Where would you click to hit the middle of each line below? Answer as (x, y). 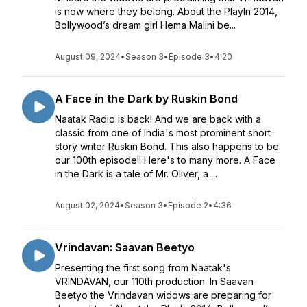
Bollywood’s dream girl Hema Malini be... (145, 25)
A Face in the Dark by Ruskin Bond (146, 99)
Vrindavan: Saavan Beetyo (125, 247)
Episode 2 (188, 205)
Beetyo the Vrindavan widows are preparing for (163, 295)
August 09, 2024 (88, 57)
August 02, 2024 (87, 205)
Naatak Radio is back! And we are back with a (158, 119)
